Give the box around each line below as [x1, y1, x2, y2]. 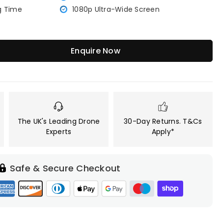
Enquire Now [71, 45, 120, 56]
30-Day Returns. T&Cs [124, 116, 202, 126]
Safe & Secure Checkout [9, 162, 121, 174]
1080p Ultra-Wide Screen [72, 4, 160, 14]
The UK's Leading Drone [17, 116, 100, 126]
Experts [46, 127, 72, 137]
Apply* [151, 127, 175, 137]
